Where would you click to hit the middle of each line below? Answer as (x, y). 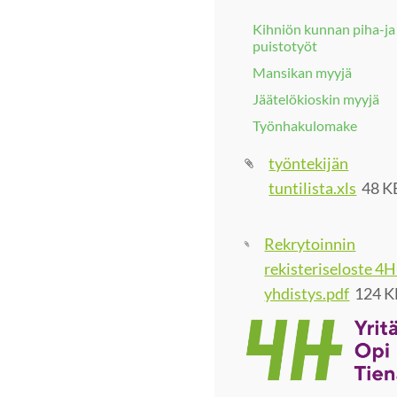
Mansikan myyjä (302, 72)
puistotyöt (285, 45)
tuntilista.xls (313, 187)
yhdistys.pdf (307, 294)
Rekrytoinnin (310, 244)
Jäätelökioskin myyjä (316, 99)
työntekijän (309, 163)
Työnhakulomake (305, 126)
